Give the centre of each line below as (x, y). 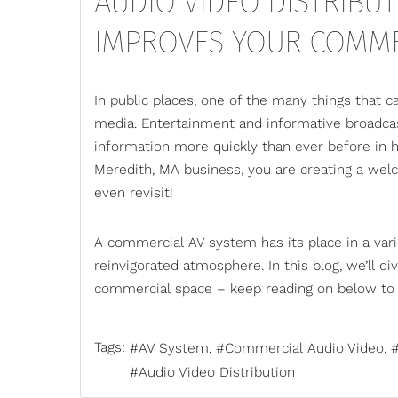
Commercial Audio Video (304, 349)
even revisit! (134, 192)
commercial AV (156, 242)
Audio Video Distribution (217, 373)
